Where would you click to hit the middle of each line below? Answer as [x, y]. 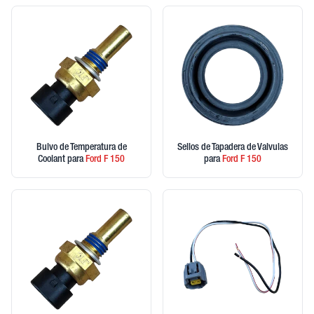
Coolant [53, 160]
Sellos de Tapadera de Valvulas [233, 148]
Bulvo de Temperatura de [81, 148]
